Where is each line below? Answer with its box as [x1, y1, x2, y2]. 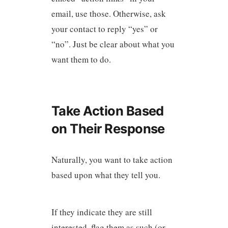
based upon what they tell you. [51, 169, 160, 181]
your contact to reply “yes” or [51, 23, 158, 35]
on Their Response [51, 121, 165, 137]
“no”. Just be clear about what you [51, 38, 175, 50]
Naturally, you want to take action [51, 154, 173, 166]
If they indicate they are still [51, 206, 152, 218]
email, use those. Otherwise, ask [51, 8, 166, 20]
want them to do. [51, 53, 111, 66]
